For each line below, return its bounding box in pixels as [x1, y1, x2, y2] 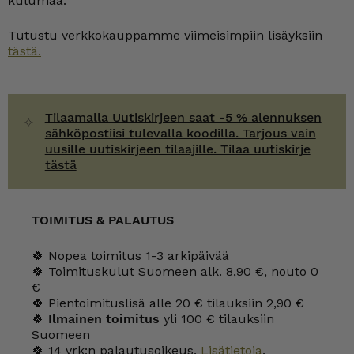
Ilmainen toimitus [48, 311, 160, 326]
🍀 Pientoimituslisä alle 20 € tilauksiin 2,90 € [32, 296, 304, 311]
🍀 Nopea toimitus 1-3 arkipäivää [32, 248, 229, 263]
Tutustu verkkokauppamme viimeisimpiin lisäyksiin [8, 28, 322, 43]
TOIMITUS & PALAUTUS [32, 213, 174, 228]
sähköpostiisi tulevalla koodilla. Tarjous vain [44, 126, 316, 141]
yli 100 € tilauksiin [160, 311, 274, 326]
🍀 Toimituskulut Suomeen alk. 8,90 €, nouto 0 [32, 264, 318, 279]
